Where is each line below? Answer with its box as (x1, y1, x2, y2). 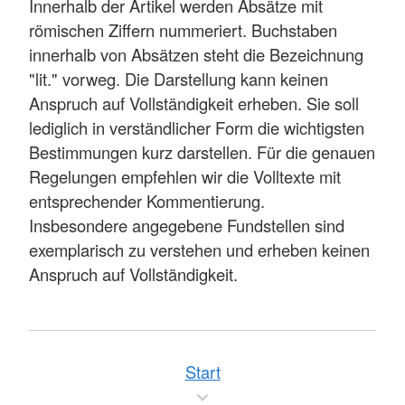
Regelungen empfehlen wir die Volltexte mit (29, 164, 341, 188)
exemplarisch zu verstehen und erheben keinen (29, 237, 370, 261)
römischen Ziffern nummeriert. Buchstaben (29, 17, 337, 42)
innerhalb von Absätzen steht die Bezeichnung (29, 42, 363, 66)
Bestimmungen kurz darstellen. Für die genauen (29, 139, 375, 164)
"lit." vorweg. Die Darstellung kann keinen (29, 66, 328, 90)
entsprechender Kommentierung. (29, 188, 265, 212)
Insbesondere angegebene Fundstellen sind (29, 212, 344, 237)
